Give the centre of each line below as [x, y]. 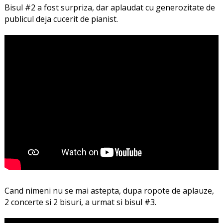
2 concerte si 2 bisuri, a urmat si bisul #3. [80, 202]
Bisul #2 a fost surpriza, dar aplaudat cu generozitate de [110, 8]
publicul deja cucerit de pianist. [61, 19]
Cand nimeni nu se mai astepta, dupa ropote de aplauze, [109, 190]
